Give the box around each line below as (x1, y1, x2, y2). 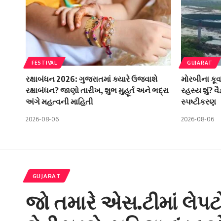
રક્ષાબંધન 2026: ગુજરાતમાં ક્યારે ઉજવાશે (26, 74, 157, 84)
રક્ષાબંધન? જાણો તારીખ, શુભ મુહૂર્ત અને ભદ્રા (26, 85, 169, 95)
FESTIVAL (32, 59, 57, 66)
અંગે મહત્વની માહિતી (26, 96, 93, 107)
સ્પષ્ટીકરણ (181, 96, 216, 107)
